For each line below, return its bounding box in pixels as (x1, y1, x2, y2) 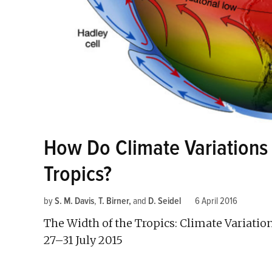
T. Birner (98, 194, 129, 207)
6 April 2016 (195, 194, 237, 207)
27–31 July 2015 (44, 233, 123, 247)
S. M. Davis (55, 194, 94, 207)
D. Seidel (148, 194, 181, 207)
